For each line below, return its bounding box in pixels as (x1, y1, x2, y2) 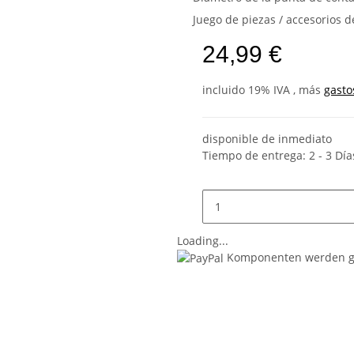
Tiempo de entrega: (202, 147, 309, 163)
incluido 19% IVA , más (202, 81, 324, 97)
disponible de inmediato (202, 130, 332, 146)
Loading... (177, 232, 228, 248)
